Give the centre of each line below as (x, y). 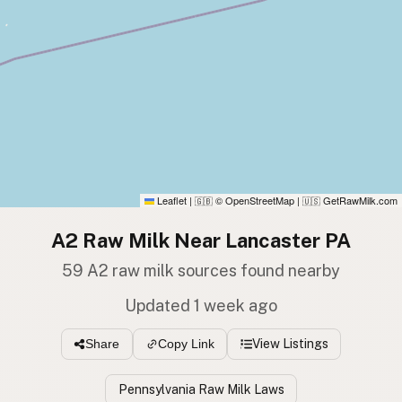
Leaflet (170, 201)
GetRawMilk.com (359, 201)
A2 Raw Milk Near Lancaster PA (201, 241)
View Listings (290, 343)
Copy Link (186, 344)
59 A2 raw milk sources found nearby (201, 270)
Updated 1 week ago (201, 305)
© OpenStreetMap (253, 201)
